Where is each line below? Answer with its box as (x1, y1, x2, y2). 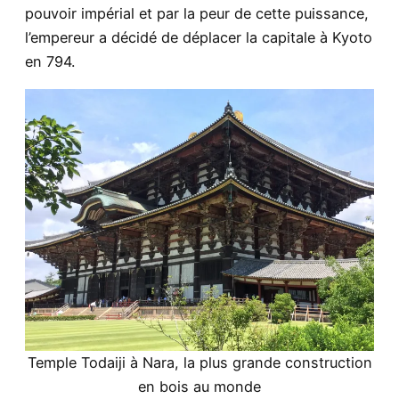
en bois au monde (138, 377, 261, 395)
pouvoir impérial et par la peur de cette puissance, (25, 4, 369, 23)
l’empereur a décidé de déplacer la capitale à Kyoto (25, 28, 372, 47)
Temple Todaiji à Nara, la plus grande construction (27, 353, 372, 371)
